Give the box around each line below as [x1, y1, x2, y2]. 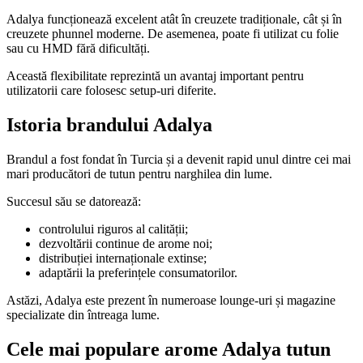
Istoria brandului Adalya [6, 114, 212, 136]
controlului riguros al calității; [39, 222, 188, 237]
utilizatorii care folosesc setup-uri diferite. [6, 83, 216, 98]
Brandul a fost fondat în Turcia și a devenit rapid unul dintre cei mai [6, 152, 351, 167]
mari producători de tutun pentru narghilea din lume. [6, 167, 272, 181]
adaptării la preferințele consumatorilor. [39, 266, 237, 280]
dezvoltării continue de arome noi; [39, 237, 212, 251]
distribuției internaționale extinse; [39, 251, 207, 266]
